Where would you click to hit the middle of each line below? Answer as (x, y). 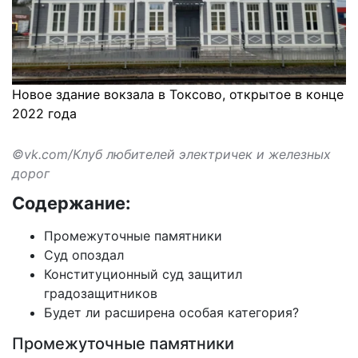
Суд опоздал (84, 255)
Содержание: (71, 203)
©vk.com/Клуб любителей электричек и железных (171, 154)
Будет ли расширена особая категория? (171, 312)
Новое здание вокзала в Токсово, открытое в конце (178, 94)
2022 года (44, 113)
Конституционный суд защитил (143, 274)
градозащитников (101, 293)
